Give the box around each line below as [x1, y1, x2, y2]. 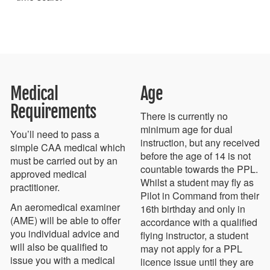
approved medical [10, 166, 87, 181]
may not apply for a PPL [140, 241, 242, 256]
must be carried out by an [10, 153, 118, 168]
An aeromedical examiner [10, 199, 120, 214]
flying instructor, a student [140, 228, 248, 242]
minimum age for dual [140, 122, 233, 136]
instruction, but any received [140, 135, 260, 149]
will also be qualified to [10, 239, 108, 254]
